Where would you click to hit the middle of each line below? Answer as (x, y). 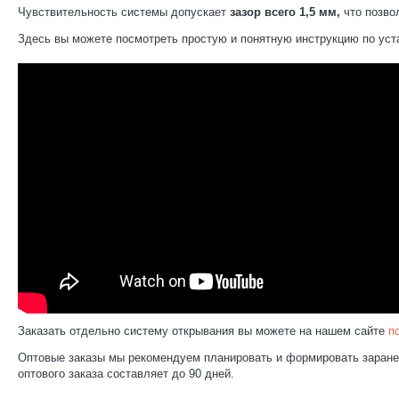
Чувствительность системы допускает (122, 12)
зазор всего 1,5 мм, (283, 12)
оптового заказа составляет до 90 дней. (126, 374)
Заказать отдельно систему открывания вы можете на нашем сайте (203, 331)
